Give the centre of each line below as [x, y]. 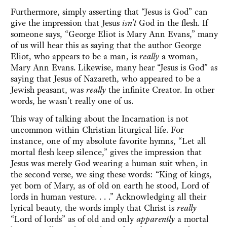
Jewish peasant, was [48, 90]
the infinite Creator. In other [160, 90]
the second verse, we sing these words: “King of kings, [111, 175]
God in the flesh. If [172, 23]
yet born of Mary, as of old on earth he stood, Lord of [110, 186]
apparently [156, 219]
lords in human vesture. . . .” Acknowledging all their [108, 197]
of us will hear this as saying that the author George [106, 45]
